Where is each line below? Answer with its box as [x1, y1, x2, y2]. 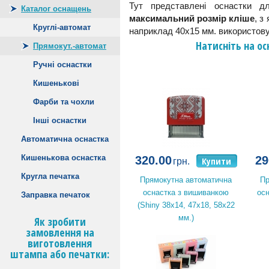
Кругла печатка [21, 172, 79, 181]
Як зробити [34, 214, 86, 229]
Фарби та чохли [33, 97, 94, 106]
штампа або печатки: [10, 246, 110, 261]
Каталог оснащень [21, 4, 91, 13]
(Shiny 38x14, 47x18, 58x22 [138, 201, 235, 210]
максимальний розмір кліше [129, 13, 255, 23]
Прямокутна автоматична [140, 175, 232, 184]
